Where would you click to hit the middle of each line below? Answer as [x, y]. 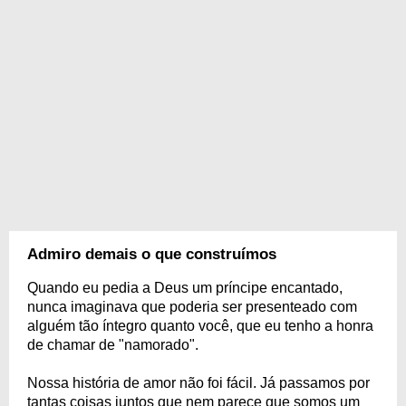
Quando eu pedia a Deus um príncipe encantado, [185, 288]
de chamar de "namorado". [113, 345]
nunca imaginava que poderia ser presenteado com [192, 307]
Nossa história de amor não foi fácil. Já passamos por [198, 383]
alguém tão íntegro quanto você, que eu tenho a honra [200, 326]
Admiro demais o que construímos [152, 254]
